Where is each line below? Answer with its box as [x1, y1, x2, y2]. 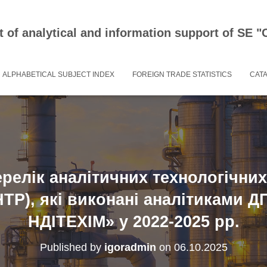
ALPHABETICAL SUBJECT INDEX [2, 70, 114, 79]
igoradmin [104, 241, 156, 253]
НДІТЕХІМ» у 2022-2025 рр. [27, 213, 240, 231]
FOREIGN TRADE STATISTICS [132, 70, 232, 79]
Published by [39, 241, 104, 253]
